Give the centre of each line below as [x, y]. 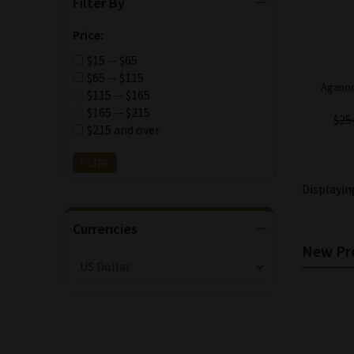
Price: [88, 35]
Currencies [105, 228]
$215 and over [123, 130]
